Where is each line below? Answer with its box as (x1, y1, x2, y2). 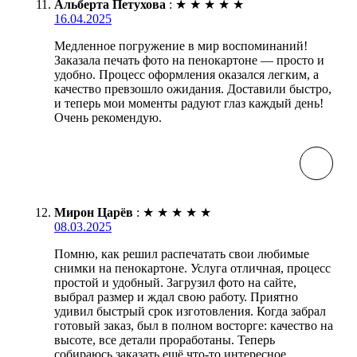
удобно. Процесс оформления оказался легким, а (54, 67, 319, 81)
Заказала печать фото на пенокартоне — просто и (54, 53, 324, 67)
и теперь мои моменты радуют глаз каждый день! (54, 96, 324, 110)
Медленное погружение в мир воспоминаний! (54, 38, 308, 53)
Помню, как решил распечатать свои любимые (54, 246, 309, 261)
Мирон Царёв (54, 205, 133, 219)
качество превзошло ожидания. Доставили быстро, (54, 81, 331, 96)
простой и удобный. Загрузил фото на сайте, (54, 275, 296, 289)
